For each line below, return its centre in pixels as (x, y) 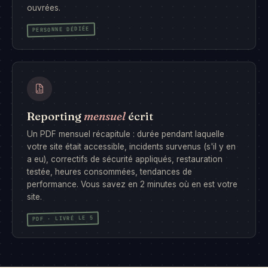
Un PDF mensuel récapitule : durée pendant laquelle (126, 134)
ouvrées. (44, 7)
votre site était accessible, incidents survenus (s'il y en (131, 146)
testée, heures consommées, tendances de (109, 171)
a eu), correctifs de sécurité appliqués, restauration (125, 159)
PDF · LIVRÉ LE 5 (63, 218)
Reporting (55, 117)
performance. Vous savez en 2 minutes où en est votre (132, 184)
